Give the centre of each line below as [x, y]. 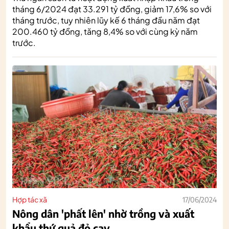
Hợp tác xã [30, 199]
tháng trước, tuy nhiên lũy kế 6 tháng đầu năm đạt [106, 20]
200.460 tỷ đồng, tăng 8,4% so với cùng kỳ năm [105, 31]
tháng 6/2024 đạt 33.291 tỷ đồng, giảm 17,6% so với [112, 9]
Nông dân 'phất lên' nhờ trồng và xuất [103, 213]
